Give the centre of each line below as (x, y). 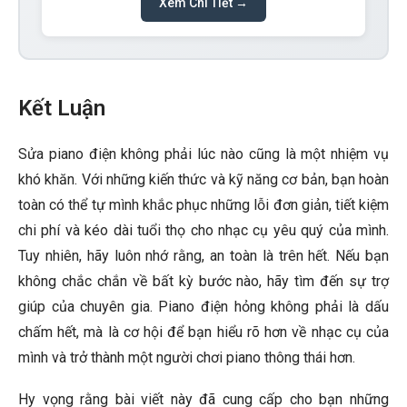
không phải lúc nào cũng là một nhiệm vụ (253, 154)
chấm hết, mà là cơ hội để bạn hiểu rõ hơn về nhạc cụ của (203, 333)
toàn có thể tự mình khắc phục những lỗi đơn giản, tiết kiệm (203, 205)
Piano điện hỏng (212, 307)
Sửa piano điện (67, 154)
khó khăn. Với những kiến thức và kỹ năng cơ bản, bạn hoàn (203, 180)
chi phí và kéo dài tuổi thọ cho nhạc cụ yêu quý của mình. (203, 231)
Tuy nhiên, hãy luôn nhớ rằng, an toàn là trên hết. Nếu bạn (203, 256)
